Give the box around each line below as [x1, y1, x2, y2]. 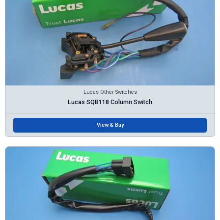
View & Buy [96, 121, 124, 128]
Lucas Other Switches [83, 89, 137, 96]
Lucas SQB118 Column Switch [68, 98, 152, 106]
